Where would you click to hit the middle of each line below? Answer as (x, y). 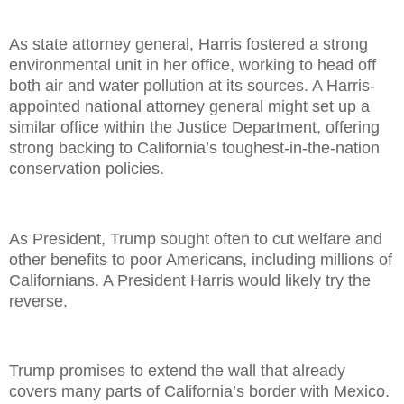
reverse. (38, 301)
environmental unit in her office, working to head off (193, 64)
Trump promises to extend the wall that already (177, 371)
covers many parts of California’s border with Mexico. (199, 392)
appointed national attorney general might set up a (189, 106)
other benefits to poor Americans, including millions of (201, 259)
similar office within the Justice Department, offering (194, 127)
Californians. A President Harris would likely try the (190, 280)
